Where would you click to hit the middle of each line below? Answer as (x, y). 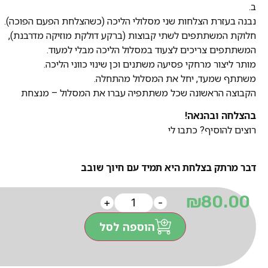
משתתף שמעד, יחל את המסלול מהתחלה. (175, 79)
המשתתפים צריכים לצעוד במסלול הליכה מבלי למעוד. (151, 50)
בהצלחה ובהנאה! (220, 116)
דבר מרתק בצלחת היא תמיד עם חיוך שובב (168, 167)
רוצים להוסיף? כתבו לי (212, 130)
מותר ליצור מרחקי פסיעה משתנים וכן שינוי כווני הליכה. (150, 64)
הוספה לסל (127, 226)
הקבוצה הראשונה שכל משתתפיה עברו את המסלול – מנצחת (138, 93)
